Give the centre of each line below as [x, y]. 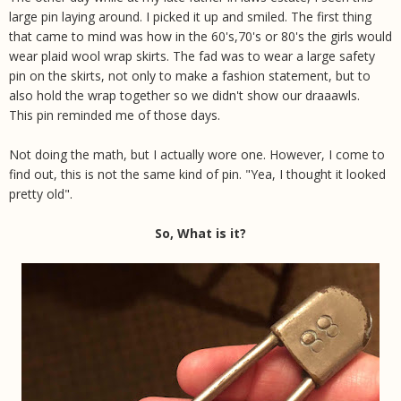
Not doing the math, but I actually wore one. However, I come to [197, 154]
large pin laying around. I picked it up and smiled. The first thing [190, 16]
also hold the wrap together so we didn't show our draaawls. [184, 95]
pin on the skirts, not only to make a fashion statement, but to [190, 75]
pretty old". [41, 193]
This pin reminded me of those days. [115, 115]
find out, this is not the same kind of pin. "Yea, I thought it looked [197, 174]
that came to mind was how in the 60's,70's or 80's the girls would [200, 36]
